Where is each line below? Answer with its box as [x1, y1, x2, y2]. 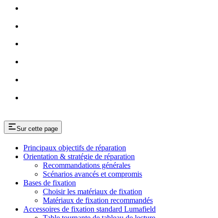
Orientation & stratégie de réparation [23, 152, 135, 161]
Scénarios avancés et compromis [43, 170, 142, 179]
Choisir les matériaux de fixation [43, 187, 142, 196]
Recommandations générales [43, 161, 130, 170]
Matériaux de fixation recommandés [43, 196, 153, 205]
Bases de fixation [23, 179, 76, 187]
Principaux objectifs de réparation [23, 144, 126, 152]
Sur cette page [17, 125, 58, 133]
